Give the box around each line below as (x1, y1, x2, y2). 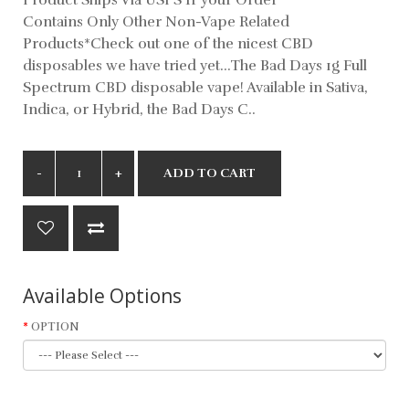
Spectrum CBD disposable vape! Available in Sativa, (23, 78, 368, 97)
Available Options (23, 282, 182, 309)
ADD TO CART (163, 164, 256, 181)
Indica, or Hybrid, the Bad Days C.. (23, 100, 256, 119)
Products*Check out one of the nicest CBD (23, 34, 313, 53)
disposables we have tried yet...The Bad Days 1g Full (23, 56, 367, 75)
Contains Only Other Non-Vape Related (23, 12, 289, 31)
